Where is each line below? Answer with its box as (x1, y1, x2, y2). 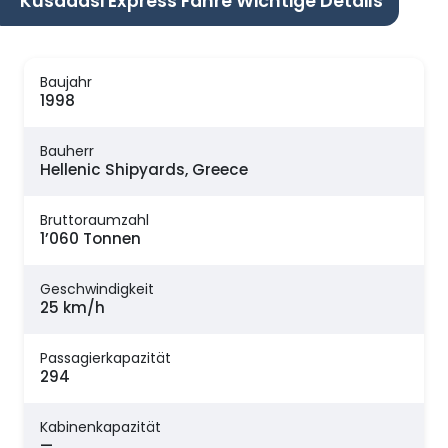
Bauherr (40, 141, 94, 162)
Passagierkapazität (40, 348, 171, 369)
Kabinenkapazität (40, 417, 161, 438)
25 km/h (40, 297, 105, 319)
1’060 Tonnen (40, 228, 141, 250)
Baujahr (40, 72, 92, 93)
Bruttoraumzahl (40, 210, 149, 231)
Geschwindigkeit (40, 279, 154, 300)
